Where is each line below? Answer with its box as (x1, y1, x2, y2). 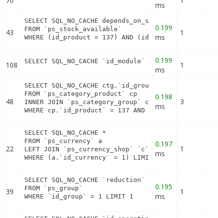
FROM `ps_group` (24, 184, 83, 192)
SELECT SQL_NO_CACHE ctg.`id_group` (24, 82, 157, 90)
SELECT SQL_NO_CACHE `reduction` (24, 176, 145, 184)
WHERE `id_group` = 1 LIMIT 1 (24, 193, 134, 200)
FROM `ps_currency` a (24, 137, 103, 145)
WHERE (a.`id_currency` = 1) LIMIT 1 (24, 154, 161, 162)
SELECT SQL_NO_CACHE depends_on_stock (24, 17, 165, 25)
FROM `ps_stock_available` (24, 25, 122, 33)
